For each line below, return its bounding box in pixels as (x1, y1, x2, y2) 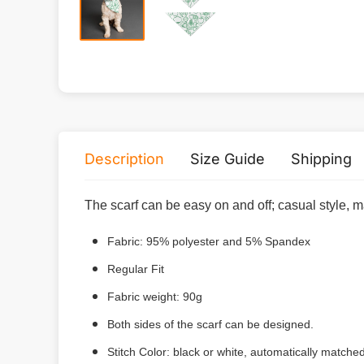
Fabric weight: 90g (107, 290, 202, 303)
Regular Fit (107, 262, 164, 275)
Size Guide (190, 150, 265, 167)
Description (84, 150, 164, 167)
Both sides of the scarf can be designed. (107, 318, 314, 331)
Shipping (291, 150, 352, 167)
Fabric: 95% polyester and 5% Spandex (107, 235, 310, 248)
